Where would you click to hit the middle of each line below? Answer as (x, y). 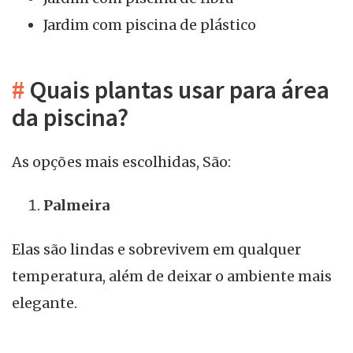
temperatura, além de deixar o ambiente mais (172, 277)
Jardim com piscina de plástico (150, 25)
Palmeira (76, 206)
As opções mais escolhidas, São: (121, 162)
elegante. (45, 303)
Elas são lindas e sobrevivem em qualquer (156, 250)
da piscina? (70, 118)
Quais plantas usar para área (177, 90)
